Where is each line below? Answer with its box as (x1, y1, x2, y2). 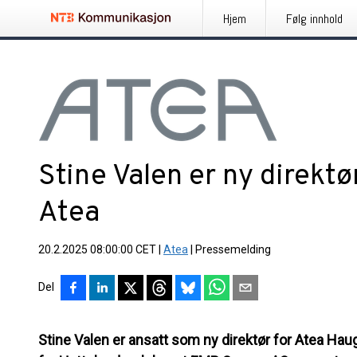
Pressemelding (195, 243, 271, 256)
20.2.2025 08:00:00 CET (38, 243, 156, 256)
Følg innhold (286, 10, 343, 27)
